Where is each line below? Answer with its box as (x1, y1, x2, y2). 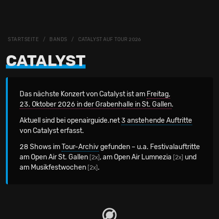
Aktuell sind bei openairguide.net (20, 116, 121, 125)
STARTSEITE (8, 37, 39, 43)
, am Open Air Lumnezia (100, 153, 173, 161)
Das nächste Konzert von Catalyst (20, 90, 125, 98)
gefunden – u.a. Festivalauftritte (99, 143, 200, 151)
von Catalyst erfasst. (20, 127, 84, 135)
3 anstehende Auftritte (121, 116, 192, 125)
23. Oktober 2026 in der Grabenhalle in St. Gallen (20, 100, 172, 109)
